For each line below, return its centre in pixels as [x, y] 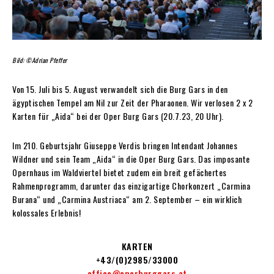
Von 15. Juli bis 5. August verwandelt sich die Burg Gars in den [120, 89]
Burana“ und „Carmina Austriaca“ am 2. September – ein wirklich [127, 199]
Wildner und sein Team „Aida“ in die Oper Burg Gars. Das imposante [131, 158]
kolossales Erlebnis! [46, 212]
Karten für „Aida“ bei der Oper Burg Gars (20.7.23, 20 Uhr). [118, 116]
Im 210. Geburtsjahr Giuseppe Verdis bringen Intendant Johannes [125, 145]
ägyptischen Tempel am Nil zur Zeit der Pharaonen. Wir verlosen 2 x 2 [132, 102]
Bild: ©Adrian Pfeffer [40, 60]
